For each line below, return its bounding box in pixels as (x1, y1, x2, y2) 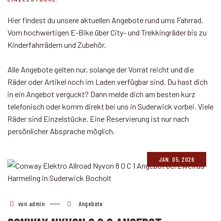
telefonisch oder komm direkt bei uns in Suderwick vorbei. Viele (7, 102, 214, 111)
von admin (16, 200, 45, 208)
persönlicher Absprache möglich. (7, 126, 115, 136)
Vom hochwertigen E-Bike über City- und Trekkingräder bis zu (7, 28, 207, 37)
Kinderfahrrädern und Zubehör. (7, 40, 106, 49)
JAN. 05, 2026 (158, 155, 194, 163)
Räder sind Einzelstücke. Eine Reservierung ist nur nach (7, 114, 189, 123)
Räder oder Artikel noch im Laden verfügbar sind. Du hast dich (7, 77, 208, 86)
